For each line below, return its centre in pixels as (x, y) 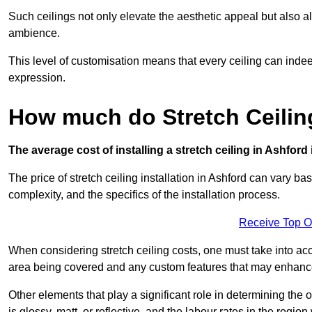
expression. (37, 77)
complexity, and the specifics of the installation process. (144, 194)
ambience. (34, 33)
